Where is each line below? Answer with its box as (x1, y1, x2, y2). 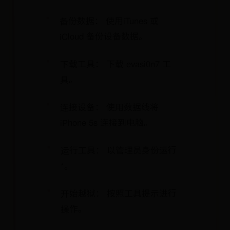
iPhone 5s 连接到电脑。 (60, 116, 153, 129)
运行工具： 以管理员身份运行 (60, 143, 177, 157)
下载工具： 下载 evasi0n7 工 (60, 57, 171, 70)
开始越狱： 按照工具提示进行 (60, 186, 177, 200)
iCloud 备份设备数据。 (60, 29, 148, 43)
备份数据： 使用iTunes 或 (60, 14, 159, 27)
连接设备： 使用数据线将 (60, 100, 159, 113)
